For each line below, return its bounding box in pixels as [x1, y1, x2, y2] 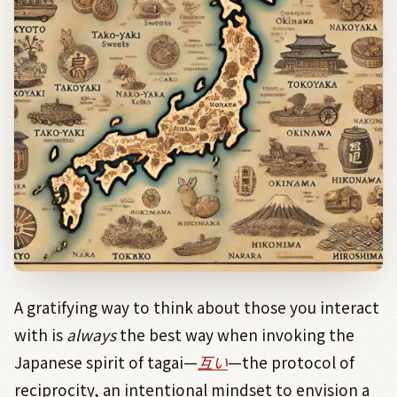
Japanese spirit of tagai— [14, 351, 198, 374]
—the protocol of [228, 351, 354, 374]
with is [14, 323, 66, 346]
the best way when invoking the [116, 323, 354, 346]
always [66, 323, 116, 346]
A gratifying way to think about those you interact [14, 296, 379, 319]
